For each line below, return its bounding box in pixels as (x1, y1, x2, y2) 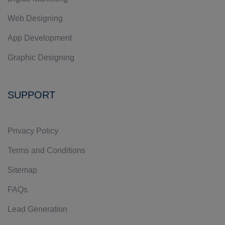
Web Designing (8, 14, 63, 23)
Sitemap (8, 166, 37, 174)
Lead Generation (8, 205, 67, 213)
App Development (8, 34, 72, 42)
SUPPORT (8, 89, 55, 100)
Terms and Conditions (8, 146, 85, 155)
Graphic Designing (8, 53, 74, 62)
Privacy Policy (8, 127, 58, 135)
